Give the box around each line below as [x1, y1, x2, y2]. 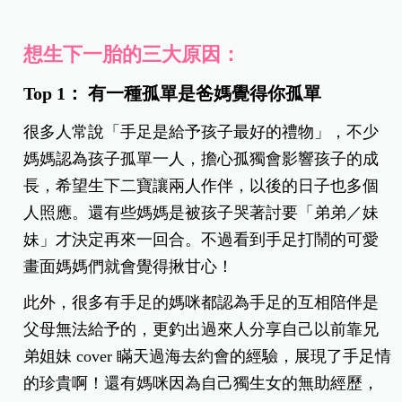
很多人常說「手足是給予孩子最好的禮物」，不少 [23, 122, 380, 141]
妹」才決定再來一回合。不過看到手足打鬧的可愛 [23, 230, 380, 249]
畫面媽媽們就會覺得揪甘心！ [23, 257, 234, 275]
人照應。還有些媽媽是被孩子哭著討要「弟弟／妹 [23, 203, 380, 222]
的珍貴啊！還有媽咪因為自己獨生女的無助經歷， [23, 373, 380, 392]
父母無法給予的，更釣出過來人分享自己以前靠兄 [23, 319, 380, 338]
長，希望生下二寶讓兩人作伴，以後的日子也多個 [23, 176, 380, 195]
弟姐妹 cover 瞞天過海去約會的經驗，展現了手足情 [23, 346, 392, 365]
